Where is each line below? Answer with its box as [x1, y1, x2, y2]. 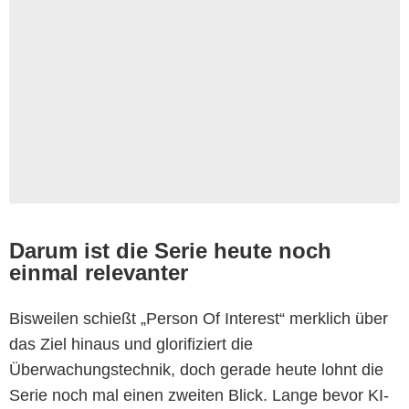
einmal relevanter [9, 259, 188, 285]
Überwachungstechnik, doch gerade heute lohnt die [9, 360, 383, 379]
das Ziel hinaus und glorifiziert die [9, 334, 253, 353]
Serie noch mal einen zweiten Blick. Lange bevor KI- [9, 385, 389, 404]
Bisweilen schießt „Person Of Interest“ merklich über [9, 309, 388, 328]
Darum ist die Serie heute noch [9, 237, 331, 263]
